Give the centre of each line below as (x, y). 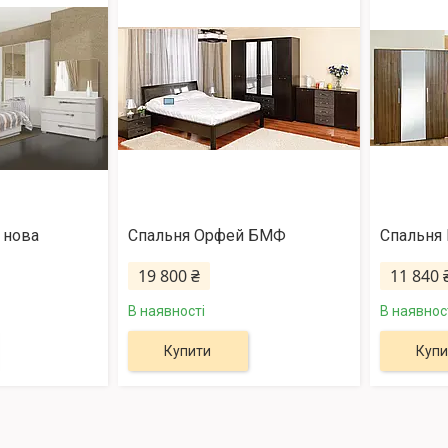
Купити (188, 351)
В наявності (166, 311)
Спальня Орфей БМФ (206, 236)
